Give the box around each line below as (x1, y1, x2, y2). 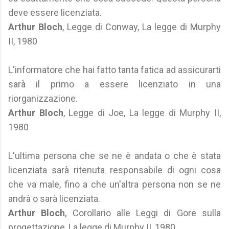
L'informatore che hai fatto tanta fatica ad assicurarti (8, 64, 221, 75)
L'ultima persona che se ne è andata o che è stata (8, 150, 221, 161)
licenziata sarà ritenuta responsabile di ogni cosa (8, 165, 221, 175)
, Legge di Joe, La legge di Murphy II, (63, 107, 221, 118)
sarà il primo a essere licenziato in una (8, 79, 221, 89)
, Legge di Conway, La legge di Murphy (62, 21, 221, 32)
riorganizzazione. (8, 93, 78, 104)
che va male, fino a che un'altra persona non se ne (8, 179, 221, 190)
